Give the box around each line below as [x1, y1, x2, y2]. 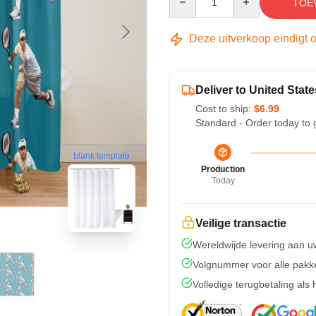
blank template [73, 151, 130, 161]
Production [201, 164, 245, 174]
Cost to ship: [195, 103, 254, 114]
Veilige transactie [195, 217, 286, 229]
